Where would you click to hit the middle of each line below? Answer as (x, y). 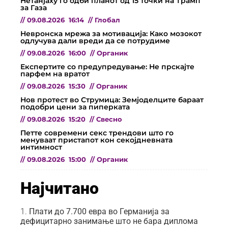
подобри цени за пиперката (75, 107)
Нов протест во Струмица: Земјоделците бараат (112, 99)
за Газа (34, 7)
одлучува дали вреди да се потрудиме (95, 40)
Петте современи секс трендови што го (97, 133)
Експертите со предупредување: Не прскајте (107, 66)
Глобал (107, 20)
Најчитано (60, 188)
